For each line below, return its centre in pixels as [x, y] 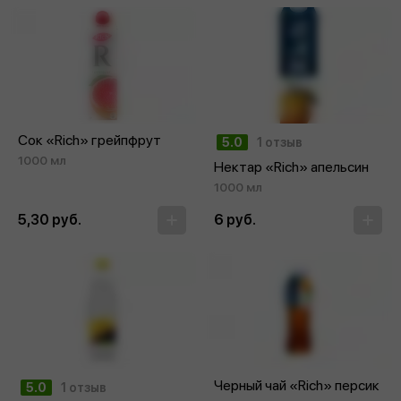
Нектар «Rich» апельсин [291, 166]
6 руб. [235, 219]
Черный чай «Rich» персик [297, 385]
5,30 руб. [50, 219]
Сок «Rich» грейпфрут [90, 140]
